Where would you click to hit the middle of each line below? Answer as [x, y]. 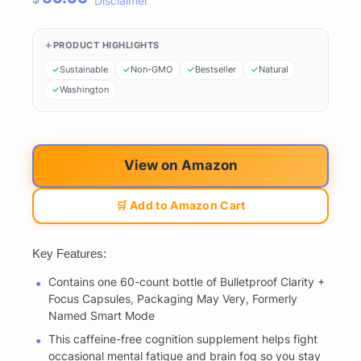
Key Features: [69, 254]
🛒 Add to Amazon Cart [180, 205]
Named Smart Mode [102, 316]
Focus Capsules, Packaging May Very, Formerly [173, 299]
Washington [84, 89]
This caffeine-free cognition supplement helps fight [183, 339]
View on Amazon [180, 166]
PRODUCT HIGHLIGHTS [106, 46]
